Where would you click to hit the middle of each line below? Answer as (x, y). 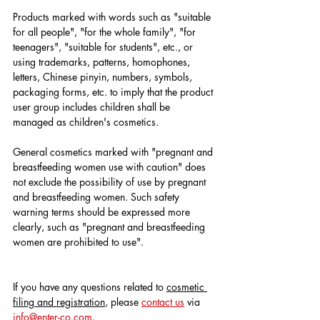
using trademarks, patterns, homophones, (103, 62)
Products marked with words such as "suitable (113, 17)
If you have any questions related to (90, 287)
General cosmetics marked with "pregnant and (114, 152)
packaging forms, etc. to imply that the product (114, 92)
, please (123, 302)
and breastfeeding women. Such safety (97, 197)
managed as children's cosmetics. (86, 122)
